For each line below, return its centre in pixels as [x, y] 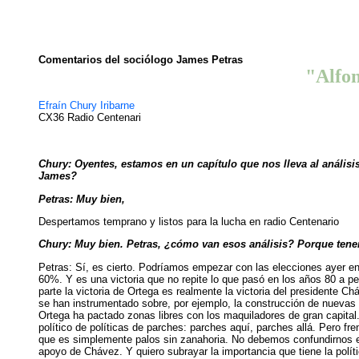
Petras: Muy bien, [82, 199]
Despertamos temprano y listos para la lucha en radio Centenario [189, 221]
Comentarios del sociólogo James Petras [141, 60]
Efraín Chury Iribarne [87, 105]
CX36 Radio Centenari [90, 117]
